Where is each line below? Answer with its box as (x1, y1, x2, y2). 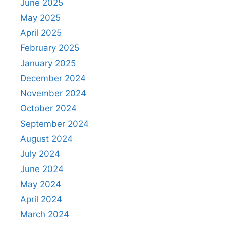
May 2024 (20, 179, 61, 189)
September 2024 (20, 118, 89, 129)
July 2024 (20, 148, 60, 159)
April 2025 (20, 27, 62, 38)
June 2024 (20, 163, 64, 174)
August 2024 (20, 133, 73, 144)
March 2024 (20, 209, 69, 219)
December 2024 (20, 73, 86, 83)
